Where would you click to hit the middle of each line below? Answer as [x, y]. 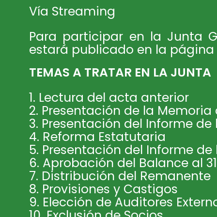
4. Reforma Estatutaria [97, 137]
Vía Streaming [72, 11]
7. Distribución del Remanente [120, 176]
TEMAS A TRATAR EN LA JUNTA [120, 72]
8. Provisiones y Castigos [103, 189]
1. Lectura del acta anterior [109, 97]
